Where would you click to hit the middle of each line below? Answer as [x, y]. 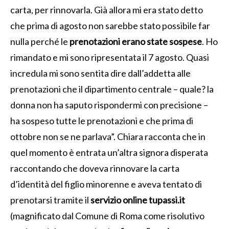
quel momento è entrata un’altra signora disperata [109, 152]
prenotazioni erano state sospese [136, 41]
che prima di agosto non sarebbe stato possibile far [110, 25]
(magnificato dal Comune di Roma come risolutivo [107, 215]
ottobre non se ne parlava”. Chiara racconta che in [108, 136]
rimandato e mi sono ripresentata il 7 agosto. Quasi [110, 57]
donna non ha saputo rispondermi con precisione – [109, 105]
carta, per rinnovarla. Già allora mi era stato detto [107, 9]
